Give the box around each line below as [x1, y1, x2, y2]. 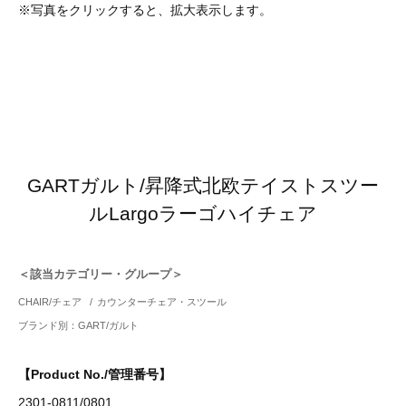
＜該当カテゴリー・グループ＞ [18, 267, 183, 281]
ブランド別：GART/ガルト [18, 320, 139, 332]
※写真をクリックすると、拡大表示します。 [18, 3, 272, 17]
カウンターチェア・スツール [97, 296, 227, 308]
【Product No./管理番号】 [18, 367, 171, 382]
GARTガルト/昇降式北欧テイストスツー [27, 175, 379, 196]
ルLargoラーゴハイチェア [89, 203, 317, 224]
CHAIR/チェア [18, 296, 82, 308]
